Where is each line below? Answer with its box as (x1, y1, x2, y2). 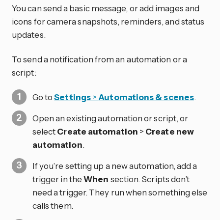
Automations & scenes (98, 92, 194, 102)
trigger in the (32, 174, 84, 184)
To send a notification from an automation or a (12, 54, 187, 65)
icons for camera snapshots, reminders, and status (12, 16, 205, 27)
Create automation (57, 126, 138, 137)
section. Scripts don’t (109, 174, 190, 184)
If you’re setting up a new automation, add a (32, 161, 197, 171)
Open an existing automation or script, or (32, 113, 189, 123)
